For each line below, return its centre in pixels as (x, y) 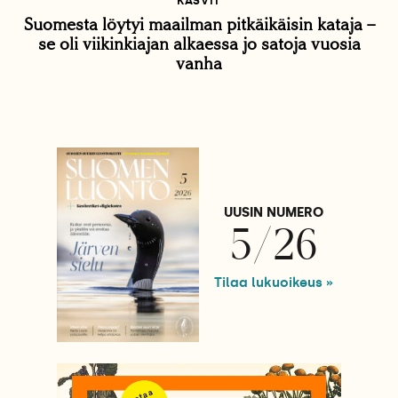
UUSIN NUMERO (273, 212)
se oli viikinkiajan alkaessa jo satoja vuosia (199, 44)
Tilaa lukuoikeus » (273, 282)
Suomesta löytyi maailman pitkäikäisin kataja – (199, 24)
